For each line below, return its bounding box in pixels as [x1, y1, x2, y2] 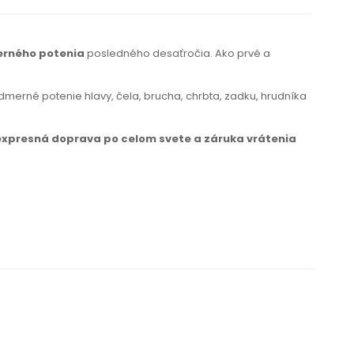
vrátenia [244, 131, 296, 147]
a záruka [194, 131, 244, 147]
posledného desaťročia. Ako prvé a [85, 46, 270, 62]
